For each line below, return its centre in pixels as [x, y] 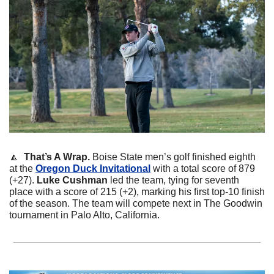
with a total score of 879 [203, 168]
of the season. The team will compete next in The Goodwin [136, 203]
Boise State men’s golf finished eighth [174, 157]
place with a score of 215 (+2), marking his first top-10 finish [137, 191]
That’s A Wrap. [58, 157]
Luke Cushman [72, 180]
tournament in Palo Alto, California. [84, 215]
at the [22, 168]
